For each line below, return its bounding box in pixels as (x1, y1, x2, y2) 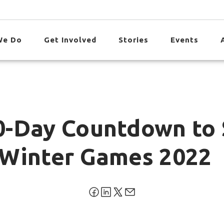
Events (170, 35, 199, 44)
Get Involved (44, 35, 97, 44)
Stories (118, 35, 149, 44)
